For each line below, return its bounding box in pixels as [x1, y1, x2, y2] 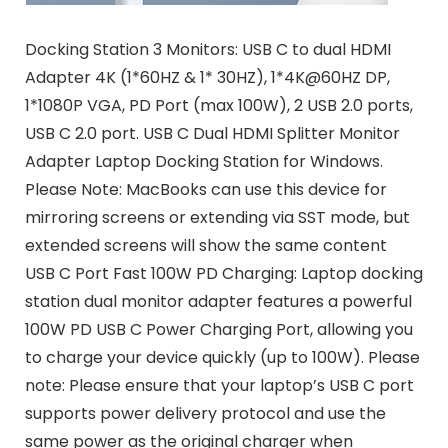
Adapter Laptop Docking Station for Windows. [24, 150, 383, 174]
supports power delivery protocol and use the [24, 402, 386, 426]
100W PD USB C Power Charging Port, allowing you [24, 318, 413, 342]
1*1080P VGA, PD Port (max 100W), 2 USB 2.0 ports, [24, 94, 413, 118]
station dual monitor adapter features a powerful [24, 290, 412, 314]
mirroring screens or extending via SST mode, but [24, 206, 410, 230]
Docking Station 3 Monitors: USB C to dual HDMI [24, 38, 391, 62]
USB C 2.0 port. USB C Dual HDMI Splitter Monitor [24, 122, 400, 146]
